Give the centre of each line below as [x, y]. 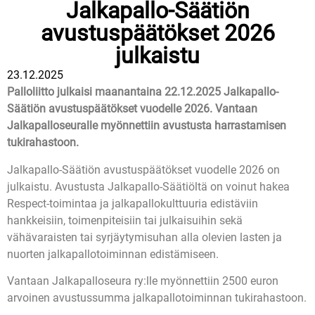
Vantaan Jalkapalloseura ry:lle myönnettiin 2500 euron [143, 281]
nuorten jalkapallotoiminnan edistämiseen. [113, 254]
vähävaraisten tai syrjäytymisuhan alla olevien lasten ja [144, 237]
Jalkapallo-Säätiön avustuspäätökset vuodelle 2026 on [143, 169]
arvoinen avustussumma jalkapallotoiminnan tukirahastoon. [157, 298]
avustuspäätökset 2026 [157, 33]
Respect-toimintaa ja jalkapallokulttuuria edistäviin [133, 203]
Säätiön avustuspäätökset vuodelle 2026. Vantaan [132, 109]
